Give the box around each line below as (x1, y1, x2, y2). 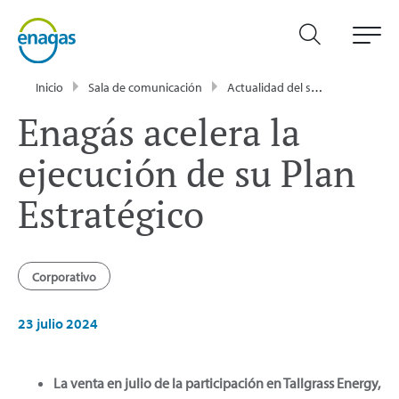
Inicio (36, 78, 63, 95)
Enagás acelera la (18, 106, 300, 157)
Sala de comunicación (88, 78, 202, 95)
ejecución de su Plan (18, 147, 355, 198)
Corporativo (32, 268, 96, 285)
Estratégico (18, 188, 204, 239)
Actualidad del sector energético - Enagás (227, 78, 311, 95)
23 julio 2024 (18, 313, 98, 332)
